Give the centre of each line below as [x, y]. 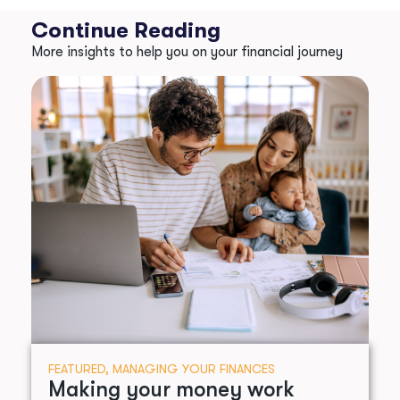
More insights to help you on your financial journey [187, 52]
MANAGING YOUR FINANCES [193, 369]
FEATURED [76, 369]
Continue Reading [126, 31]
